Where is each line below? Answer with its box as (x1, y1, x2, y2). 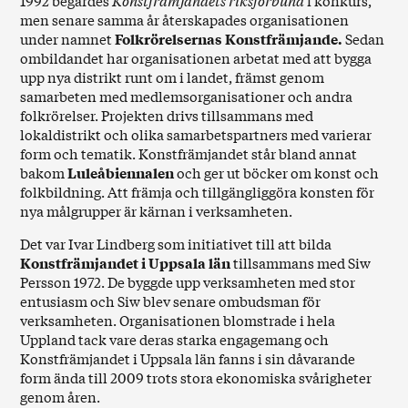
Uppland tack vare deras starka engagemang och (20, 329, 330, 349)
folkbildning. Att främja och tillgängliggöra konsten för (20, 181, 375, 201)
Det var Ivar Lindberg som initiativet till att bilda (20, 233, 332, 253)
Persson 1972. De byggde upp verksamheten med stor (20, 271, 356, 291)
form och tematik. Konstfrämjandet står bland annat (20, 143, 358, 163)
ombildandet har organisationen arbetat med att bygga (20, 47, 372, 67)
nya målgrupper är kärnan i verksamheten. (20, 200, 293, 220)
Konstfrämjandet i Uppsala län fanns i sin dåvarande (20, 348, 356, 368)
